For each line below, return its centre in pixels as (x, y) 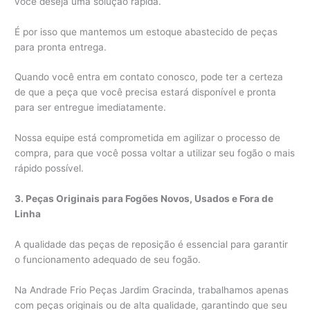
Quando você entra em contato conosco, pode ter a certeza (149, 77)
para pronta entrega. (61, 47)
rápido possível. (49, 168)
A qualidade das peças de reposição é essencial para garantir (152, 245)
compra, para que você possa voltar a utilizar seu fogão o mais (155, 153)
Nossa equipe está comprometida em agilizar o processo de (148, 138)
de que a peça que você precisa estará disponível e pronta (146, 92)
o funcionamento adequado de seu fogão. (108, 260)
